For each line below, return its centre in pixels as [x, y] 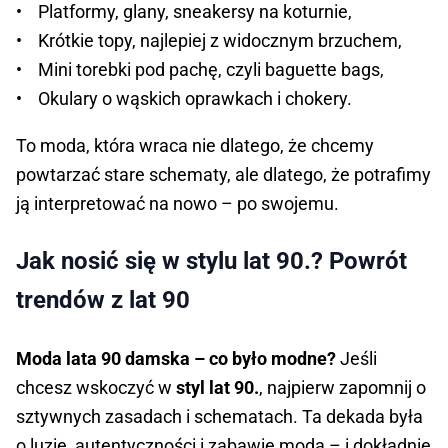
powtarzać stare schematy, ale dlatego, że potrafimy [223, 175]
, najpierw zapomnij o [342, 388]
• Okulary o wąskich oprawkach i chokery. [184, 99]
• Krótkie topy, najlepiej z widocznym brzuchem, [209, 41]
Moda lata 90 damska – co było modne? [178, 359]
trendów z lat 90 [103, 300]
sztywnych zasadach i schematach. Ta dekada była [219, 417]
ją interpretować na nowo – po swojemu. [177, 204]
